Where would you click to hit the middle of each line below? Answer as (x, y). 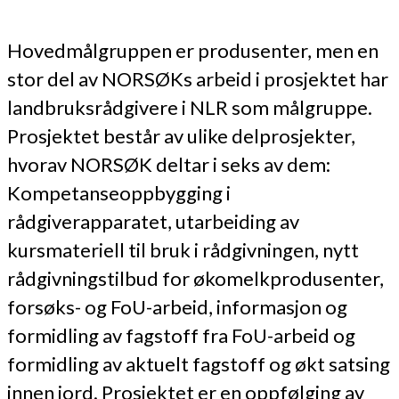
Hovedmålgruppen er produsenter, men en (193, 50)
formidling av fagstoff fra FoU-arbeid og (181, 335)
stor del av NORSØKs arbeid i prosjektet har (198, 78)
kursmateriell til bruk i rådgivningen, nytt (183, 249)
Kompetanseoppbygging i (119, 192)
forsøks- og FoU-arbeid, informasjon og (177, 306)
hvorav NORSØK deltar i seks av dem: (169, 164)
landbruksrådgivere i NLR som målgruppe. (190, 107)
